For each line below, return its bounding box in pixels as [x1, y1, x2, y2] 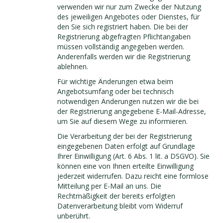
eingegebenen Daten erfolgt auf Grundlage [57, 141, 195, 151]
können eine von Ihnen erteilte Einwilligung [57, 161, 194, 171]
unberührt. [57, 211, 90, 221]
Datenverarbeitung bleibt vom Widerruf [57, 201, 183, 211]
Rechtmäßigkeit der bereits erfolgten [57, 191, 175, 201]
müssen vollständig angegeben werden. [57, 42, 184, 51]
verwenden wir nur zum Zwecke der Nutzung [57, 2, 201, 11]
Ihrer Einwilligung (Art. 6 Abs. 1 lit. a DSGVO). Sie [57, 151, 210, 161]
